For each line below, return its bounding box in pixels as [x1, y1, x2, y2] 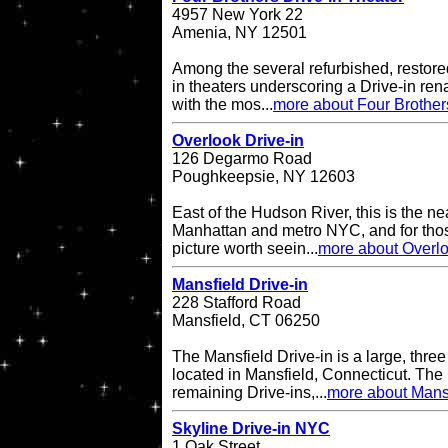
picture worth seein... [172, 240, 318, 258]
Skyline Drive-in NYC [172, 420, 330, 438]
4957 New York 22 [172, 6, 303, 24]
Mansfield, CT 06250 [172, 312, 320, 330]
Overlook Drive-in [172, 132, 304, 150]
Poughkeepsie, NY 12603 [172, 168, 355, 186]
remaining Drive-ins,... [172, 384, 327, 402]
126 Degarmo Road [172, 150, 312, 168]
